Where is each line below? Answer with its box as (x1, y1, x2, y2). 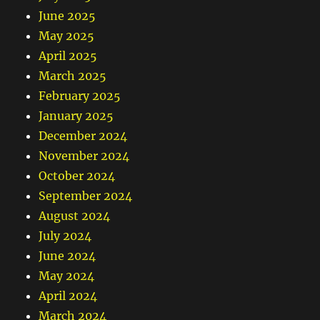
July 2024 (39, 229, 92, 244)
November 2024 (39, 149, 130, 164)
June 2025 (39, 9, 96, 24)
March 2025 (39, 69, 107, 84)
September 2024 (39, 189, 133, 204)
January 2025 (39, 109, 114, 124)
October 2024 (39, 169, 116, 184)
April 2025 (39, 49, 98, 64)
